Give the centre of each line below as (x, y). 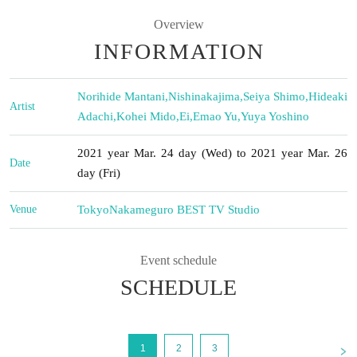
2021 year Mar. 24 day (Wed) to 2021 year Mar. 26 (212, 153)
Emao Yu (215, 116)
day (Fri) (99, 173)
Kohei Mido (146, 116)
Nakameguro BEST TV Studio (184, 209)
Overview (178, 24)
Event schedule (178, 260)
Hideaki (328, 96)
